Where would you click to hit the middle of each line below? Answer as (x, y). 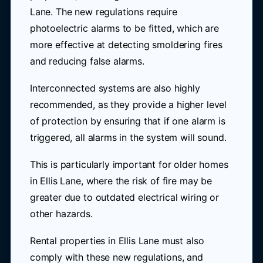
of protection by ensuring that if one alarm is (127, 121)
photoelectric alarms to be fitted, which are (124, 28)
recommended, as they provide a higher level (128, 104)
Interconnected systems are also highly (115, 88)
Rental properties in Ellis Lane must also (117, 241)
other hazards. (61, 214)
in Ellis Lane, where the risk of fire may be (121, 181)
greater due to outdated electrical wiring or (124, 197)
